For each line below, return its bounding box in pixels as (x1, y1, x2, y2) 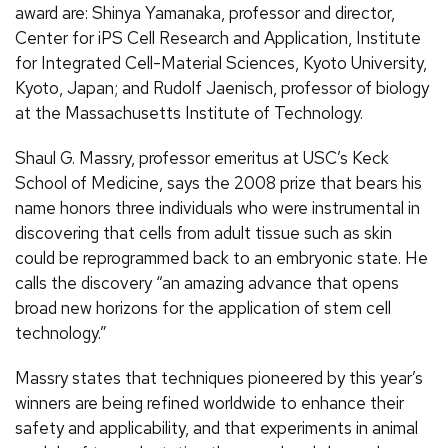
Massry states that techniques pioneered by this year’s (15, 367, 423, 390)
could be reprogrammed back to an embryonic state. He (15, 247, 428, 270)
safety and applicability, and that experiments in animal (15, 417, 418, 440)
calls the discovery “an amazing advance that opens (15, 272, 399, 295)
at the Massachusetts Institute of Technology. (15, 102, 363, 125)
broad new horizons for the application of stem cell (15, 297, 391, 320)
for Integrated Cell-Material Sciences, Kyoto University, (15, 52, 427, 75)
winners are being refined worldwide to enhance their (15, 392, 404, 415)
